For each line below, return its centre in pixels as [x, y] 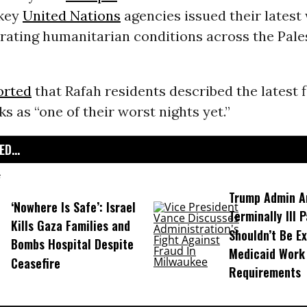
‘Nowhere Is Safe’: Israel [73, 207]
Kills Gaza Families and [70, 226]
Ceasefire [35, 263]
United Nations [71, 16]
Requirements [265, 272]
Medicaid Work [267, 254]
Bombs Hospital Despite [72, 244]
